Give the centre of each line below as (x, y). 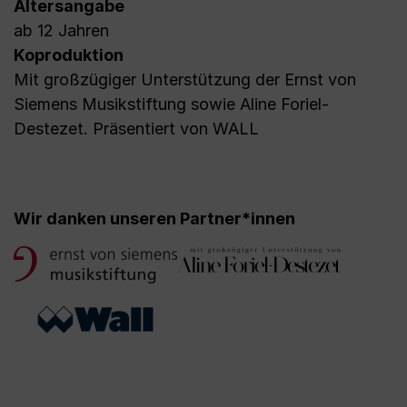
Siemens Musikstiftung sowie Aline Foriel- (171, 104)
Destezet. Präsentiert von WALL (136, 129)
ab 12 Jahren (61, 30)
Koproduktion (69, 55)
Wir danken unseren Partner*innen (154, 218)
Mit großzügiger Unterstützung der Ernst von (185, 79)
